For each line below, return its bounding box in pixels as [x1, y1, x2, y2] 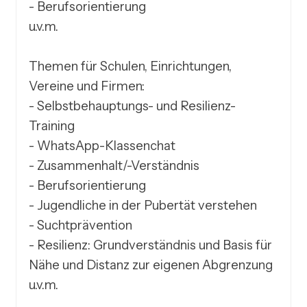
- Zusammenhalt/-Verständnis [29, 158, 200, 174]
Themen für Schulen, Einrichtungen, [29, 58, 232, 75]
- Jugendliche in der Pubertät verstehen [29, 197, 258, 214]
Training [29, 118, 75, 134]
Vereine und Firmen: [29, 78, 145, 95]
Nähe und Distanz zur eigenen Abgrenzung [29, 257, 273, 273]
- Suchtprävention [29, 217, 133, 234]
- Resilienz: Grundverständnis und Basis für [29, 237, 273, 254]
